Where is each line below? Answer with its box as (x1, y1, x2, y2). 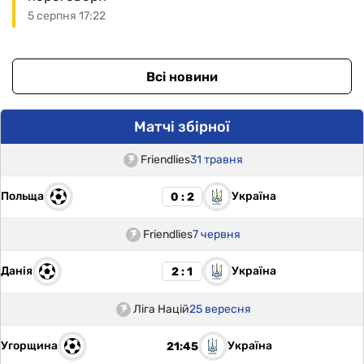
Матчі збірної (134, 118, 230, 136)
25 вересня (188, 302, 251, 316)
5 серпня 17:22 (28, 9, 106, 23)
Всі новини (146, 68, 218, 84)
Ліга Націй (132, 302, 189, 316)
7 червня (193, 227, 240, 241)
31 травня (190, 153, 243, 167)
